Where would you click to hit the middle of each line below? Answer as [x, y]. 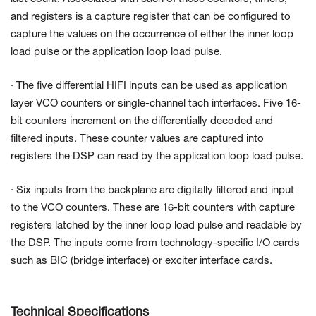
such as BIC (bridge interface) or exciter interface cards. [141, 261]
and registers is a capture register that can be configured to [151, 17]
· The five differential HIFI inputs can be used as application [149, 86]
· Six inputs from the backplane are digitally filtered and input [152, 191]
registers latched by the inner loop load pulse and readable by [156, 226]
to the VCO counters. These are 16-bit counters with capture [153, 208]
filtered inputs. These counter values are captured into [137, 139]
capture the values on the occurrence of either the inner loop [152, 35]
